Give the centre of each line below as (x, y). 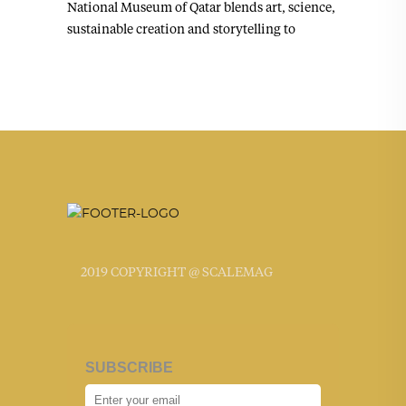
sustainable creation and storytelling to (181, 29)
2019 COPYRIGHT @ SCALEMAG (177, 271)
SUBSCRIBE (129, 367)
